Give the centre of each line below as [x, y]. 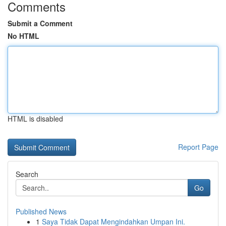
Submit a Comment [40, 23]
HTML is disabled [35, 119]
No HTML [23, 36]
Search [27, 174]
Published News [41, 211]
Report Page [198, 147]
